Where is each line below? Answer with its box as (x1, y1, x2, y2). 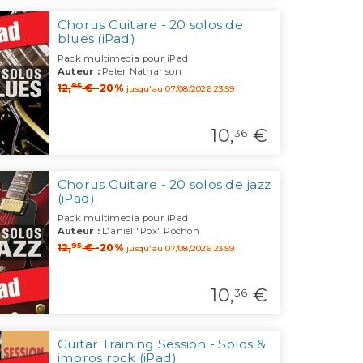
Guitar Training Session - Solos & (57, 336, 267, 352)
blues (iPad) (57, 31, 135, 47)
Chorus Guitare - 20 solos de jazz (57, 177, 271, 193)
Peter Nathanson (99, 66, 181, 78)
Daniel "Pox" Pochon (99, 225, 199, 237)
